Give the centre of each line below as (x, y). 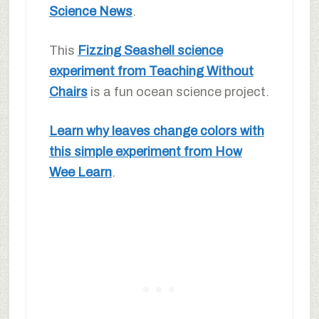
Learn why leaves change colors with (156, 131)
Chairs (68, 91)
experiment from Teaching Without (151, 71)
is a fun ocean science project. (178, 91)
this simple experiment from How (145, 151)
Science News (90, 11)
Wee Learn (80, 172)
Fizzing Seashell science (150, 50)
